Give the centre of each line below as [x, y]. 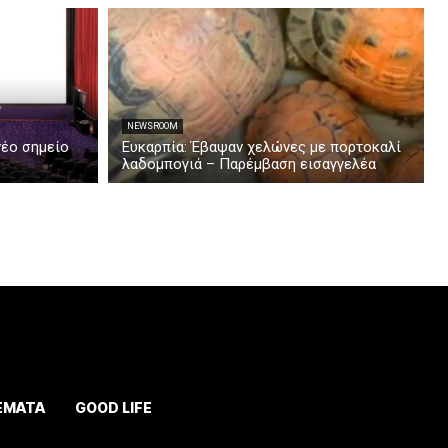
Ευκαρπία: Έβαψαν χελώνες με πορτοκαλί [261, 147]
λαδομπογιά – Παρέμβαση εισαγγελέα [248, 164]
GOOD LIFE [113, 408]
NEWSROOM [152, 126]
